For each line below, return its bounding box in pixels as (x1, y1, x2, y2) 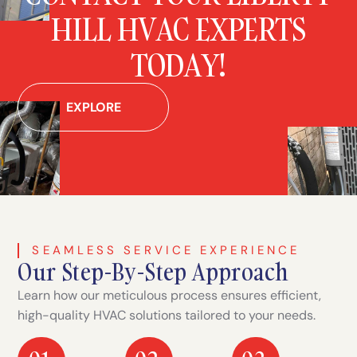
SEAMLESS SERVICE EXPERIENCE (32, 242, 300, 259)
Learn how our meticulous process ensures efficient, (18, 287, 322, 304)
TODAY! (131, 44, 226, 87)
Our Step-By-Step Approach (18, 256, 288, 288)
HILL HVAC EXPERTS (51, 8, 306, 51)
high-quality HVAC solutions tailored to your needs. (18, 307, 316, 324)
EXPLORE (66, 99, 121, 116)
